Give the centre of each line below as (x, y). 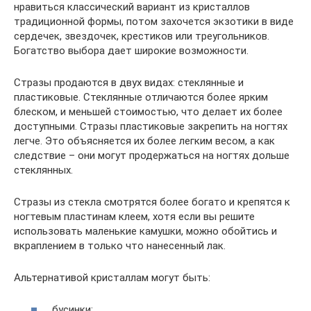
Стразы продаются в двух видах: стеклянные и (129, 82)
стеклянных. (43, 170)
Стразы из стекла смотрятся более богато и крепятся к (152, 202)
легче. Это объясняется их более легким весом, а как (144, 141)
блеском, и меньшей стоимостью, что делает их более (148, 111)
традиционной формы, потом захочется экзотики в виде (154, 21)
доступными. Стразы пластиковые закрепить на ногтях (151, 126)
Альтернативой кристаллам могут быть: (112, 277)
